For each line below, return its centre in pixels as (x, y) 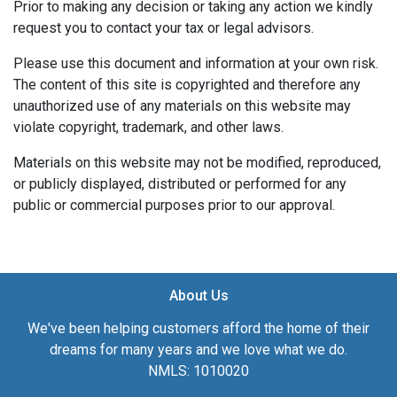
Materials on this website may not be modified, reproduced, (197, 162)
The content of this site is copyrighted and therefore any (187, 84)
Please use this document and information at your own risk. (196, 63)
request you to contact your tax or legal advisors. (163, 27)
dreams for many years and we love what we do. (198, 349)
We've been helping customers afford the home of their (198, 328)
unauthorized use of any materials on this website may (182, 105)
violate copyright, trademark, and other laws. (148, 127)
